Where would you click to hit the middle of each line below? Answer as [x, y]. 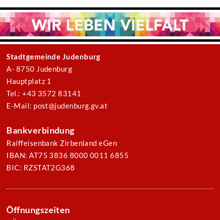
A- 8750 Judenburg [40, 69]
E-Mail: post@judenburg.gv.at [57, 106]
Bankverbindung [41, 130]
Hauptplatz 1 [29, 81]
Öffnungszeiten [38, 210]
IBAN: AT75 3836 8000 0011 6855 [68, 155]
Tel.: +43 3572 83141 [44, 94]
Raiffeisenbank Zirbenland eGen [62, 143]
